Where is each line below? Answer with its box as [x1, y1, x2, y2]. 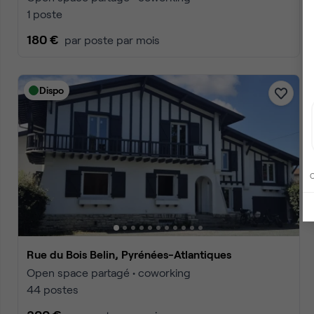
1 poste [27, 7, 62, 20]
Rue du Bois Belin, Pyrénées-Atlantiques [34, 247, 231, 261]
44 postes [27, 282, 78, 296]
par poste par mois [64, 33, 160, 46]
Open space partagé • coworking [27, 266, 191, 279]
